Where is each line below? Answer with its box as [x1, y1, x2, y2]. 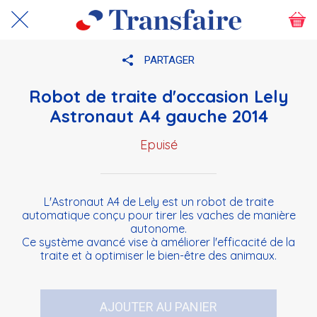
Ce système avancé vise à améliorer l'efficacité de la [22, 235, 295, 249]
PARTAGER [144, 54, 195, 67]
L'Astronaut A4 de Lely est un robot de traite [43, 195, 274, 209]
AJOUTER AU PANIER [100, 299, 217, 314]
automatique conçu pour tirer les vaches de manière [21, 208, 296, 222]
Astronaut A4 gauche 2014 [49, 105, 268, 127]
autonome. [130, 221, 187, 236]
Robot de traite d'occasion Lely [28, 86, 289, 107]
